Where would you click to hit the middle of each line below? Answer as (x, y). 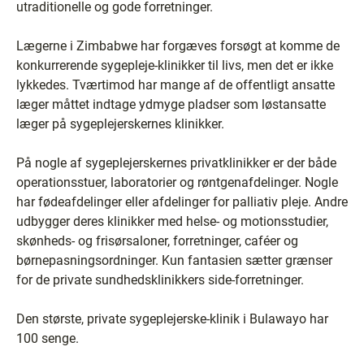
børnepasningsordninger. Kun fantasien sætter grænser (174, 260)
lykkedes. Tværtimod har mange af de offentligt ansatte (175, 84)
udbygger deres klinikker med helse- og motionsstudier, (172, 221)
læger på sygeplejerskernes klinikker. (120, 123)
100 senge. (48, 338)
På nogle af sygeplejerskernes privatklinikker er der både (176, 162)
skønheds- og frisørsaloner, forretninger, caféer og (157, 240)
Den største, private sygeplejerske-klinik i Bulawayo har (172, 318)
